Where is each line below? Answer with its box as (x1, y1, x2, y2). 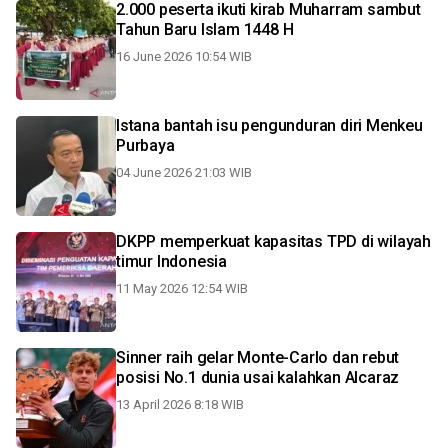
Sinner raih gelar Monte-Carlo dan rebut (116, 348, 400, 367)
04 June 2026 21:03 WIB (116, 165, 252, 180)
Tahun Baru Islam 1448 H (116, 20, 294, 39)
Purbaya (116, 136, 175, 155)
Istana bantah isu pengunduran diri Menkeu (116, 116, 423, 135)
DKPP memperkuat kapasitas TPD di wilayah (116, 232, 431, 251)
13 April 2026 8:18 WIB (116, 397, 244, 412)
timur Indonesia (116, 252, 227, 271)
